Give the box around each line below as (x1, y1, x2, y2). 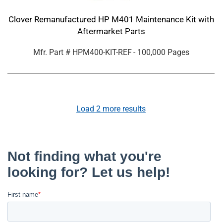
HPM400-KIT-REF (72, 48, 132, 57)
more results (101, 104, 146, 114)
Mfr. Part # (33, 48, 72, 57)
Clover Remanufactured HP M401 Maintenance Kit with (8, 14, 214, 25)
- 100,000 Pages (133, 48, 189, 57)
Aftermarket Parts (77, 26, 145, 37)
